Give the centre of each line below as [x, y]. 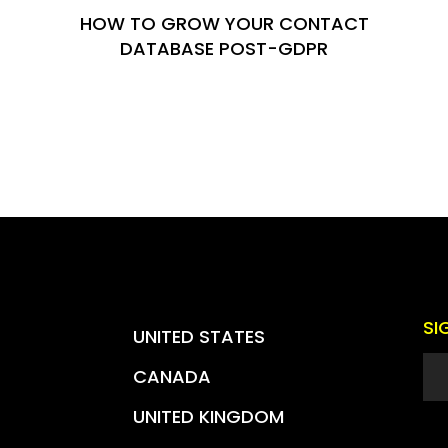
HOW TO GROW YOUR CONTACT [224, 23]
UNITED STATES [199, 336]
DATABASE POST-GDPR [224, 48]
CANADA [172, 376]
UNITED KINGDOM [208, 416]
